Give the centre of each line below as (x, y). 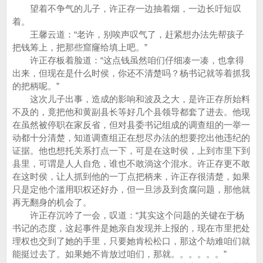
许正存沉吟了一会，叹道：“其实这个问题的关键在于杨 (128, 215)
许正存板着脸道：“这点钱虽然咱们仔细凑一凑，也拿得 (128, 60)
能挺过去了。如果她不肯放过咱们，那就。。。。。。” (119, 254)
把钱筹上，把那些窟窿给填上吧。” (80, 47)
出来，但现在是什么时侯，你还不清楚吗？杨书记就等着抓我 (131, 73)
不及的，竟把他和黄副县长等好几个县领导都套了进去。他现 (131, 112)
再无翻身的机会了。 (52, 202)
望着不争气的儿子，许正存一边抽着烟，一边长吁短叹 (127, 9)
